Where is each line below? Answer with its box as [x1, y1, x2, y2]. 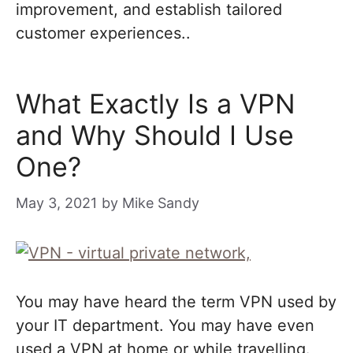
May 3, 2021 [16, 195, 97, 211]
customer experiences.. [16, 24, 191, 43]
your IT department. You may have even [16, 316, 314, 335]
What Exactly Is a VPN [16, 87, 295, 120]
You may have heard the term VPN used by [16, 292, 336, 311]
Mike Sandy [122, 195, 199, 211]
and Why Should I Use [16, 119, 294, 151]
